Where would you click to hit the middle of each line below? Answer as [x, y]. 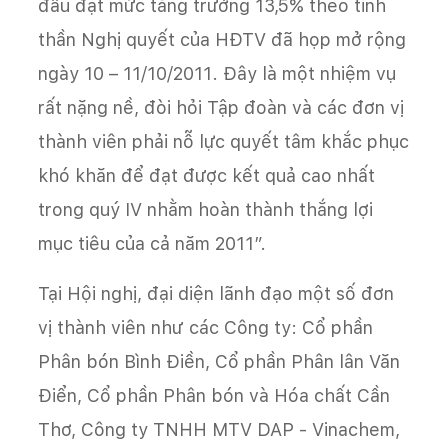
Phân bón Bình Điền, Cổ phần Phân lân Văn [219, 362]
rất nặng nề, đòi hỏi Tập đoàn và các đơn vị [221, 108]
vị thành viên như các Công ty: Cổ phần [205, 328]
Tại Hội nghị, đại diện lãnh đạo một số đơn [216, 294]
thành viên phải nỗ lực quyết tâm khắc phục [223, 142]
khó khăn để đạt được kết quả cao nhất [206, 176]
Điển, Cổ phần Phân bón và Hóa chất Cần [214, 396]
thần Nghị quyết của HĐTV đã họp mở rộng [222, 40]
